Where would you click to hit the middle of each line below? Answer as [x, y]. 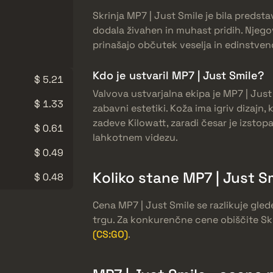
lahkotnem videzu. [135, 137]
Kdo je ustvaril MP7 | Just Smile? [178, 75]
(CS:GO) [110, 234]
